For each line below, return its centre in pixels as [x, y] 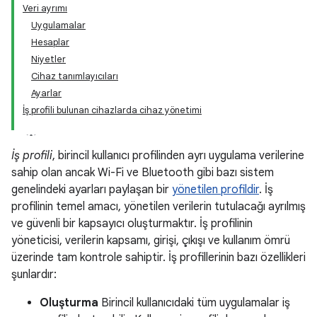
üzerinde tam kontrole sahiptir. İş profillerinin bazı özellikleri [158, 258]
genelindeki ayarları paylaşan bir [92, 190]
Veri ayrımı [45, 8]
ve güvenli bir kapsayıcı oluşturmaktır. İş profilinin [132, 224]
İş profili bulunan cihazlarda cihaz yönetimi [112, 110]
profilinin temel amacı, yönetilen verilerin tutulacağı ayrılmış [158, 207]
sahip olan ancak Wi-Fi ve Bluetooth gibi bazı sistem [143, 173]
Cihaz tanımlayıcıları [75, 76]
